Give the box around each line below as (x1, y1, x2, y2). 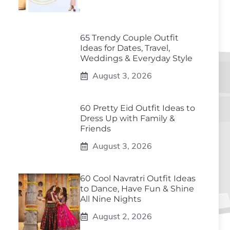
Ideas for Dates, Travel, (80, 43, 170, 53)
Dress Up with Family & (80, 113, 175, 123)
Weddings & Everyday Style (80, 53, 193, 63)
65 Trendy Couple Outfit (80, 33, 179, 43)
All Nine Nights (80, 194, 141, 204)
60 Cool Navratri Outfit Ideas (80, 174, 196, 183)
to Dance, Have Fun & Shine (80, 184, 194, 194)
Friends (80, 124, 111, 133)
